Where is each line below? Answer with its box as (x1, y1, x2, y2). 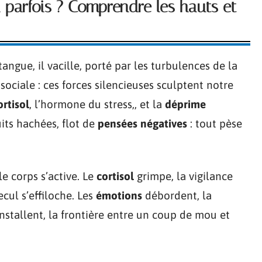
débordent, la (142, 188, 212, 202)
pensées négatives (98, 116, 187, 130)
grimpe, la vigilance (134, 169, 233, 182)
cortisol (96, 169, 134, 182)
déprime (165, 97, 206, 111)
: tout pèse (187, 116, 242, 130)
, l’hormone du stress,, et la (29, 97, 165, 111)
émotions (96, 188, 142, 202)
